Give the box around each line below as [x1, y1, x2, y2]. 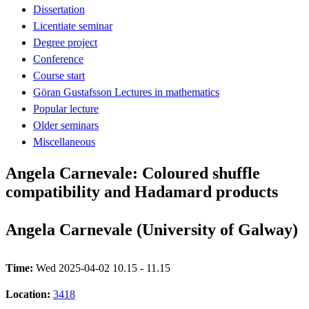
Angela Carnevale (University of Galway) [6, 220, 298, 239]
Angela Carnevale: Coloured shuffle [6, 163, 260, 182]
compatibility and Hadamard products [6, 182, 278, 201]
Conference [33, 52, 83, 65]
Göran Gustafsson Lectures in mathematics [33, 86, 219, 98]
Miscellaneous [33, 135, 95, 148]
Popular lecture [33, 102, 99, 114]
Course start [33, 69, 85, 81]
